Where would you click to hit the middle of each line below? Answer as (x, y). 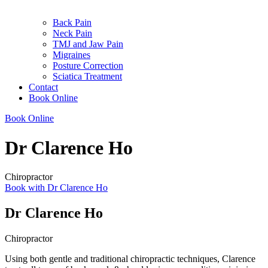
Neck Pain (72, 33)
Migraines (71, 55)
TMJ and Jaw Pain (88, 44)
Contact (43, 87)
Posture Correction (88, 66)
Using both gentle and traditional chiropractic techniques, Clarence (130, 258)
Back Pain (72, 23)
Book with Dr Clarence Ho (56, 188)
